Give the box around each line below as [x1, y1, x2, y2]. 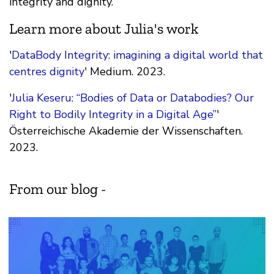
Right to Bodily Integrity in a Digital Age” [9, 106, 217, 122]
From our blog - [9, 179, 106, 198]
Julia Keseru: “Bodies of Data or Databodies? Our [12, 90, 254, 105]
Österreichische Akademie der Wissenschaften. [9, 123, 243, 138]
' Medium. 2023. [84, 64, 165, 79]
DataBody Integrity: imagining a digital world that [12, 47, 263, 62]
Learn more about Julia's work [9, 19, 198, 37]
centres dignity [9, 64, 84, 79]
